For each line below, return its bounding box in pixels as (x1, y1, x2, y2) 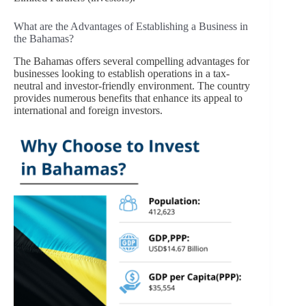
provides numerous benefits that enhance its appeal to (14, 92, 242, 104)
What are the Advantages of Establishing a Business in (14, 20, 248, 32)
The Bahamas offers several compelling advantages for (14, 55, 249, 67)
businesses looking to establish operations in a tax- (14, 67, 229, 79)
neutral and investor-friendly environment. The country (14, 79, 250, 92)
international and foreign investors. (14, 104, 163, 116)
